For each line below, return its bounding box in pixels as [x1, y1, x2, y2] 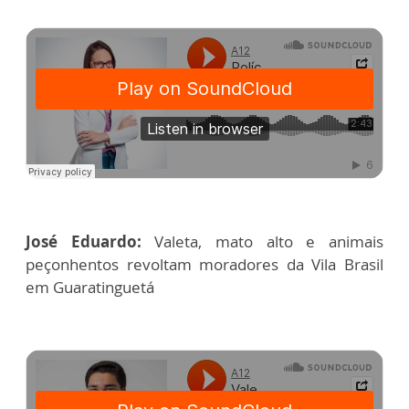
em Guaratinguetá [26, 277, 154, 299]
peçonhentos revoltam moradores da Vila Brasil [26, 254, 383, 276]
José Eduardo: [26, 231, 155, 253]
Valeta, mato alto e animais [154, 231, 384, 253]
